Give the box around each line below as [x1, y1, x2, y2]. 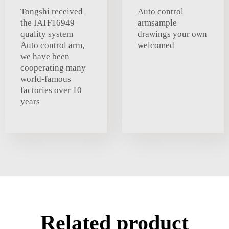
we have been [20, 52, 70, 62]
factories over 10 [20, 85, 82, 96]
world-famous [20, 74, 71, 84]
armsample [138, 18, 177, 28]
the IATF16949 [20, 18, 75, 28]
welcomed [138, 40, 174, 51]
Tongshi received [20, 7, 83, 17]
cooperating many [20, 63, 86, 73]
